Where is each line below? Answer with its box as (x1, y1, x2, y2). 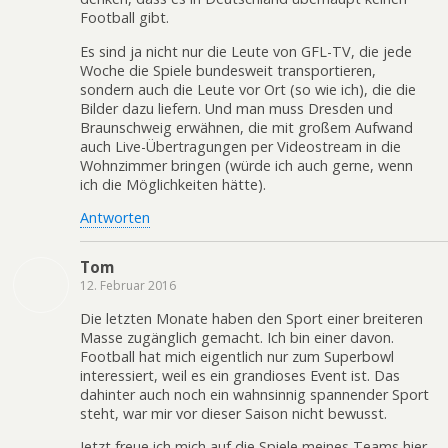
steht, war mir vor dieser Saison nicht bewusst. (80, 403, 387, 423)
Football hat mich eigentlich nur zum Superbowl (80, 346, 394, 366)
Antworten (80, 207, 150, 227)
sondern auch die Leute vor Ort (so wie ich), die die (80, 79, 416, 99)
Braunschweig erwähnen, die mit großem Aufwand (80, 117, 413, 137)
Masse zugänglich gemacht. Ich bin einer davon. (80, 327, 394, 347)
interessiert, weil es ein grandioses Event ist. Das (80, 365, 400, 385)
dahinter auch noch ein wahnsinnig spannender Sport (80, 384, 429, 404)
